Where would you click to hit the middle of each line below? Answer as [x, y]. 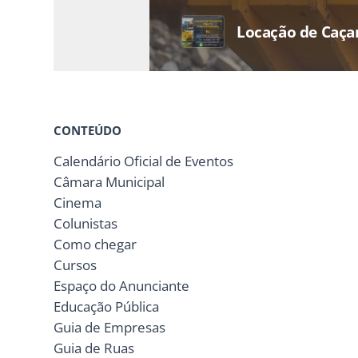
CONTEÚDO [88, 131]
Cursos [75, 265]
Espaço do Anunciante [121, 286]
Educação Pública [106, 307]
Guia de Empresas [109, 328]
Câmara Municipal [109, 182]
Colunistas [86, 224]
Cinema [78, 203]
